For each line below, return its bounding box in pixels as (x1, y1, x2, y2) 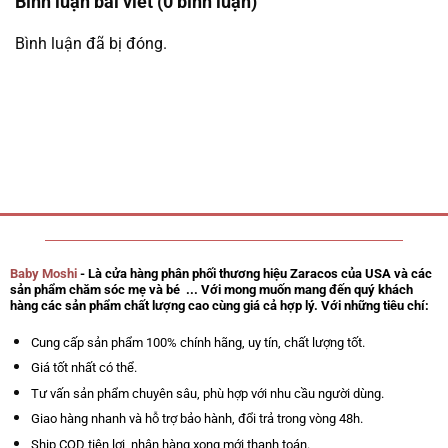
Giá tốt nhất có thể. (30, 360, 137, 376)
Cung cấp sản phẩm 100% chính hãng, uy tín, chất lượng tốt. (30, 334, 365, 350)
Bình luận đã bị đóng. (15, 34, 167, 54)
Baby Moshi (9, 265, 77, 281)
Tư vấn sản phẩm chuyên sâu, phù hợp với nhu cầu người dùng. (30, 385, 384, 401)
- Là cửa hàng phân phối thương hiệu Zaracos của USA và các (76, 265, 432, 281)
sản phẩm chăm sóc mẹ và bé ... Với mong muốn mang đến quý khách (9, 281, 413, 297)
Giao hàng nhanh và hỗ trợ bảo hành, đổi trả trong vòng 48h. (30, 411, 363, 427)
